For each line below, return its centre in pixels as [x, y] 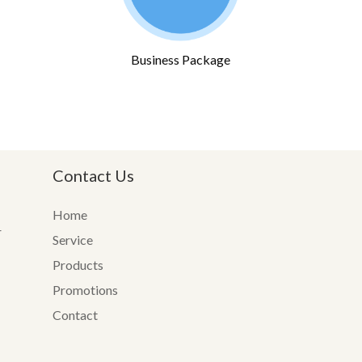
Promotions [85, 289]
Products [78, 264]
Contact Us [93, 175]
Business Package [181, 60]
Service [72, 239]
